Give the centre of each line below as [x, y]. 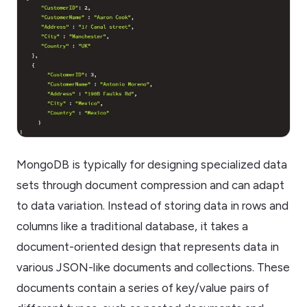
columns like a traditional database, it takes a [132, 226]
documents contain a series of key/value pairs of [143, 288]
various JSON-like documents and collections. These [153, 268]
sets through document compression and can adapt [150, 185]
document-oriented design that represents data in [148, 247]
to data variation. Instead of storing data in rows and [152, 206]
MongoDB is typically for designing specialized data [152, 165]
